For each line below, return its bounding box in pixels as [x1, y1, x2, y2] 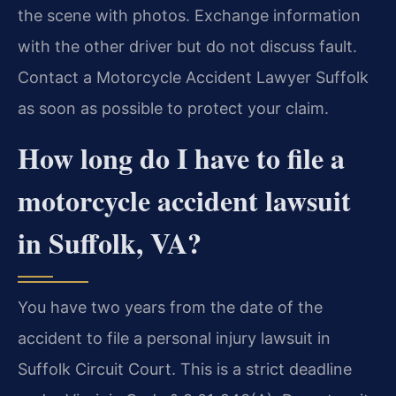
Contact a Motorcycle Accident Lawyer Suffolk [18, 68, 369, 88]
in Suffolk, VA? [18, 221, 202, 263]
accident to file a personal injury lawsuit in [18, 328, 331, 347]
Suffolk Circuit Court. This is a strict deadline [18, 359, 352, 378]
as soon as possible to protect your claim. [18, 99, 329, 118]
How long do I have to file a [18, 136, 345, 179]
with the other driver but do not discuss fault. [18, 37, 357, 57]
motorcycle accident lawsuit [18, 179, 351, 221]
